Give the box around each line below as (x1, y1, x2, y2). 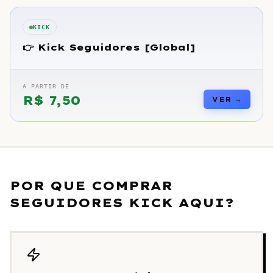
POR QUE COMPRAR (10, 178, 172, 193)
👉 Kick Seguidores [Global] (23, 41, 196, 53)
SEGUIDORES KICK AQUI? (10, 195, 234, 210)
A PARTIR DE (23, 83, 69, 90)
